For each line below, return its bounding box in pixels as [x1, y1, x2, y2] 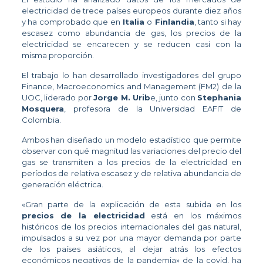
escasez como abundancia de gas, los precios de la [21, 28, 242, 38]
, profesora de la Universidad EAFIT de [63, 103, 242, 113]
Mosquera [21, 103, 64, 113]
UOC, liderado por [21, 92, 94, 102]
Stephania [197, 92, 242, 102]
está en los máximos [144, 210, 242, 220]
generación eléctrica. [21, 179, 103, 189]
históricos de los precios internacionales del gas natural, [21, 221, 242, 231]
